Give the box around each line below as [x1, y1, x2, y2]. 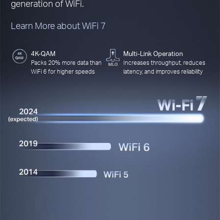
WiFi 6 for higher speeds [30, 67, 95, 76]
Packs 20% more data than [30, 58, 102, 67]
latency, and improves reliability [123, 67, 203, 76]
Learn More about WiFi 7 [11, 19, 107, 31]
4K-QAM [30, 49, 55, 58]
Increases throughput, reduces [123, 58, 205, 67]
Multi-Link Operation [123, 49, 183, 58]
